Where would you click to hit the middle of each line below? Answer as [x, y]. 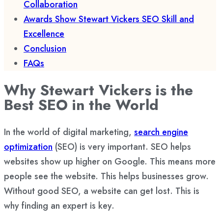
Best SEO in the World [81, 105]
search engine [161, 132]
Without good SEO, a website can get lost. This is [102, 191]
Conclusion [45, 49]
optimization [28, 147]
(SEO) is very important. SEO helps [122, 147]
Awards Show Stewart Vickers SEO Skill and [109, 19]
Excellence [44, 34]
